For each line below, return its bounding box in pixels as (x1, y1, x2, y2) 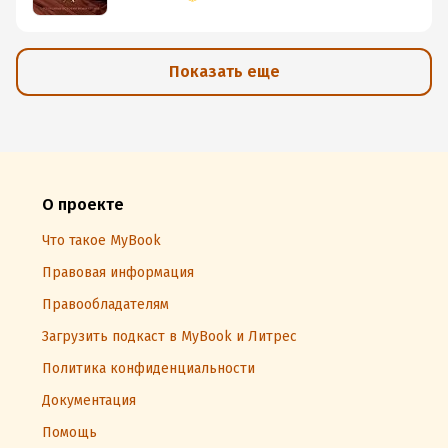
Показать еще (168, 61, 280, 81)
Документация (42, 392, 136, 409)
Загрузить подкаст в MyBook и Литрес (42, 328, 297, 345)
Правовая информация (42, 264, 194, 281)
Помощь (42, 424, 97, 441)
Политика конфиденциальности (42, 360, 255, 377)
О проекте (42, 195, 124, 214)
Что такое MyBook (42, 232, 161, 249)
